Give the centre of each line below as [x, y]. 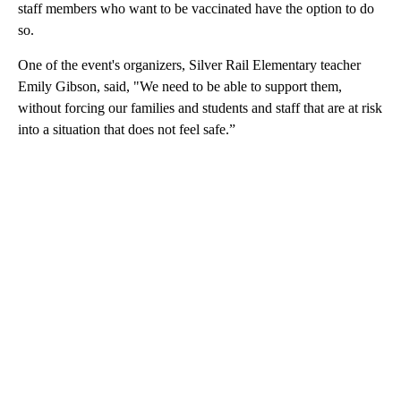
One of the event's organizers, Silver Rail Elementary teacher [189, 65]
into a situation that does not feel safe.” [127, 130]
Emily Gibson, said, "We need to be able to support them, [180, 87]
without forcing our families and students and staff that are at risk [200, 108]
